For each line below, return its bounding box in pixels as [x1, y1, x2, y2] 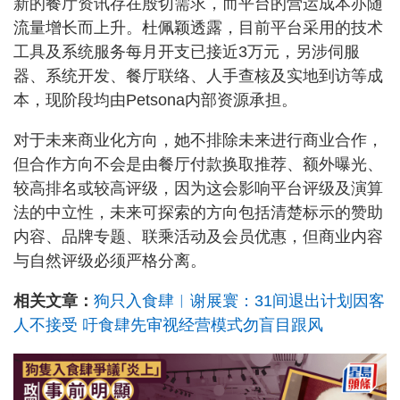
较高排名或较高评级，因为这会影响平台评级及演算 [13, 179, 383, 197]
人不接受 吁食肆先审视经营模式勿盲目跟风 [13, 315, 323, 334]
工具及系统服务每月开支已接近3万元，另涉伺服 [13, 42, 360, 61]
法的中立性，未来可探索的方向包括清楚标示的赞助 [13, 203, 383, 221]
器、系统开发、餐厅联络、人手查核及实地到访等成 [13, 66, 383, 85]
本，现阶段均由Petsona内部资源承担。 [13, 90, 297, 109]
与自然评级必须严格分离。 [13, 251, 206, 270]
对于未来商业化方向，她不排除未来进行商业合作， [13, 130, 383, 149]
